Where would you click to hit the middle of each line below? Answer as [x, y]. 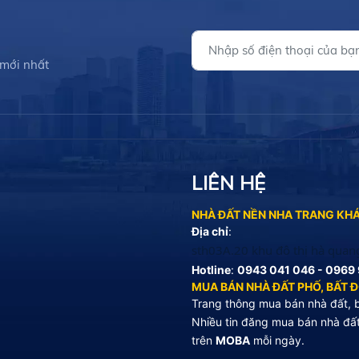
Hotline [211, 269]
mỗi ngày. [277, 340]
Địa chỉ [210, 231]
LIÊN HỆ [229, 182]
